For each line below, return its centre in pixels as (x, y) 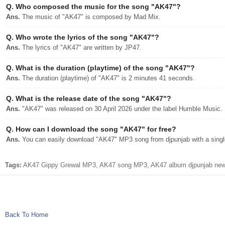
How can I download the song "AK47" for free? (95, 129)
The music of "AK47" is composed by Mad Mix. (90, 17)
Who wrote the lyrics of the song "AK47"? (86, 37)
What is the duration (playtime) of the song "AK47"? (104, 68)
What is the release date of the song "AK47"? (92, 98)
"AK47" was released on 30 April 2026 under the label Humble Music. (121, 109)
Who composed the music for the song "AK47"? (97, 7)
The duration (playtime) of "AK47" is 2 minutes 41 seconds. (107, 78)
